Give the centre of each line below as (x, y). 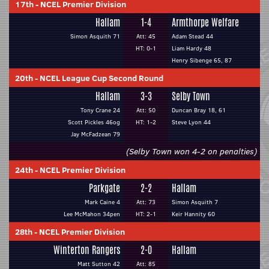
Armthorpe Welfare (205, 23)
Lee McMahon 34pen (92, 214)
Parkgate (104, 188)
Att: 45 (146, 36)
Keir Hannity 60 (193, 214)
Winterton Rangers (87, 250)
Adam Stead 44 (192, 36)
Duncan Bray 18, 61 (199, 110)
